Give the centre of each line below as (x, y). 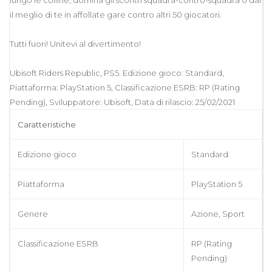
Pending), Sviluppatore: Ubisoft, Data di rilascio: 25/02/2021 (122, 102)
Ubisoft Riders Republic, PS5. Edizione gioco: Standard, (117, 73)
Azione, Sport (218, 213)
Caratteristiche (47, 124)
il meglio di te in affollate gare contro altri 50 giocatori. (116, 14)
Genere (33, 213)
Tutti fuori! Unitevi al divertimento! (75, 43)
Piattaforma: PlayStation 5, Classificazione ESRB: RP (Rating (125, 87)
